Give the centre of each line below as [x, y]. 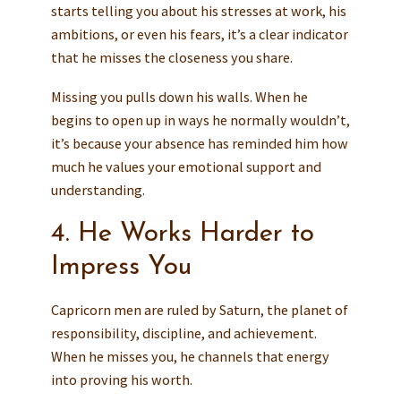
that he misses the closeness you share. [171, 58]
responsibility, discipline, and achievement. [183, 333]
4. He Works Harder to [182, 235]
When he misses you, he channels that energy [190, 357]
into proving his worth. [121, 380]
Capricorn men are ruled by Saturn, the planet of [199, 310]
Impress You [121, 268]
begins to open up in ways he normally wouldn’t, [200, 120]
